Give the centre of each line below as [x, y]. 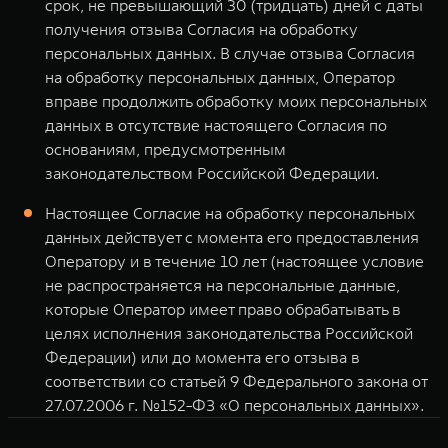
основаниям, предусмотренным [165, 149]
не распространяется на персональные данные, [222, 285]
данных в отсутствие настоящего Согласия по [216, 125]
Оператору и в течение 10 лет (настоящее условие [234, 261]
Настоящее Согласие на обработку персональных [230, 213]
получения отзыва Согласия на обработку [201, 29]
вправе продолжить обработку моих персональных [236, 101]
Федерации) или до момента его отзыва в [202, 357]
